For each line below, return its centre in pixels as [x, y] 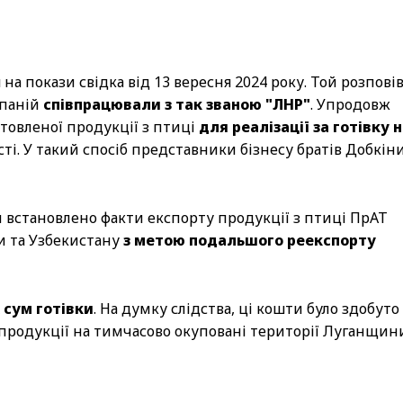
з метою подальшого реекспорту [250, 240]
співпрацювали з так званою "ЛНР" [177, 104]
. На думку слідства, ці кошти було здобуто [246, 308]
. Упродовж [350, 104]
